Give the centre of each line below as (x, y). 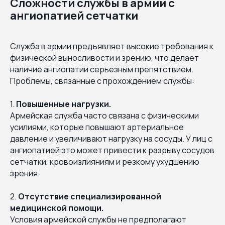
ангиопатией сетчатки (74, 15)
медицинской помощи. (57, 208)
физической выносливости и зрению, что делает (104, 58)
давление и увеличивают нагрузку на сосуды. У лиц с (111, 138)
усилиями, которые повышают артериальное (97, 127)
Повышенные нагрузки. (64, 104)
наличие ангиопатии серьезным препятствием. (102, 69)
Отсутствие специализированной (90, 196)
